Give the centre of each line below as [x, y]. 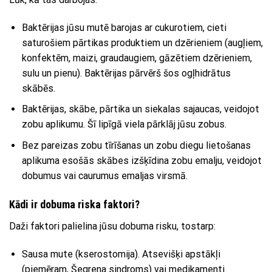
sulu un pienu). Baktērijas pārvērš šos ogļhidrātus [126, 73]
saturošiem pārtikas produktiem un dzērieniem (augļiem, [142, 42]
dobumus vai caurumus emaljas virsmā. [104, 175]
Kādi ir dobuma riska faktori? [74, 204]
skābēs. [38, 88]
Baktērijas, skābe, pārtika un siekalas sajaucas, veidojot [140, 109]
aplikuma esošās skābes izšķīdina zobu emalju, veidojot [141, 160]
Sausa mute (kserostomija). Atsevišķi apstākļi [121, 254]
